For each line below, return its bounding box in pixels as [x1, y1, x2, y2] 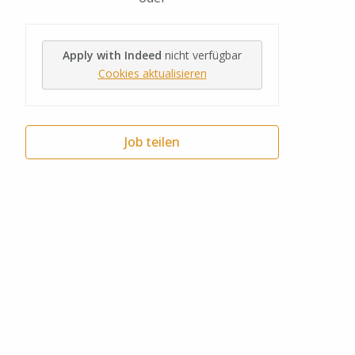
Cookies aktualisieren [97, 65, 207, 81]
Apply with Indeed [63, 47, 162, 63]
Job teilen [124, 132, 180, 151]
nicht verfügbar [165, 47, 242, 63]
